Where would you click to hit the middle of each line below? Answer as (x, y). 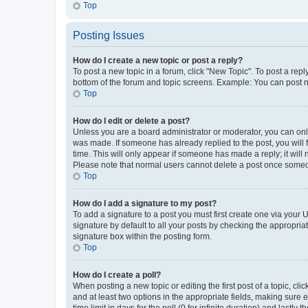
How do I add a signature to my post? (145, 203)
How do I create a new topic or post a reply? (158, 60)
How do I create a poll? (117, 275)
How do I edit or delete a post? (131, 121)
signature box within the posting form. (142, 236)
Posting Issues (109, 35)
